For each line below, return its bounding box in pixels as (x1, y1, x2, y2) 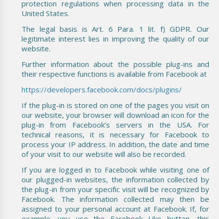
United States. (22, 8, 69, 18)
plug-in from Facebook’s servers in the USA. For (22, 119, 209, 130)
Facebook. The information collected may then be (22, 194, 209, 204)
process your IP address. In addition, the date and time (22, 139, 209, 149)
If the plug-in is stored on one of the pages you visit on (22, 100, 209, 110)
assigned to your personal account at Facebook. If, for (22, 203, 209, 214)
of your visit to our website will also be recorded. (22, 149, 186, 159)
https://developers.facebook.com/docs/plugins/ (22, 84, 182, 94)
